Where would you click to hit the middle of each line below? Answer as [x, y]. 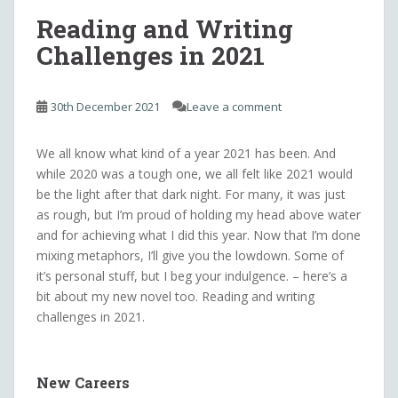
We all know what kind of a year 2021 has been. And [186, 153]
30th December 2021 [105, 106]
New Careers [83, 382]
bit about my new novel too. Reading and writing [175, 296]
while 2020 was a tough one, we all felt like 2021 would [195, 173]
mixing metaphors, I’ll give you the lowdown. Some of [190, 255]
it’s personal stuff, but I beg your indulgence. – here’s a [192, 275]
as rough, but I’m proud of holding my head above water [199, 214]
